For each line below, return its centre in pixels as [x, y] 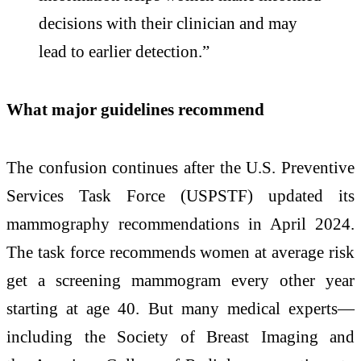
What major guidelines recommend [135, 110]
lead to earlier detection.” [124, 52]
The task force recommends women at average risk [180, 251]
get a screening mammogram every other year [180, 280]
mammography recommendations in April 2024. [180, 223]
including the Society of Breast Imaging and [180, 336]
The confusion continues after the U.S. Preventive [180, 167]
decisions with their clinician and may [168, 23]
